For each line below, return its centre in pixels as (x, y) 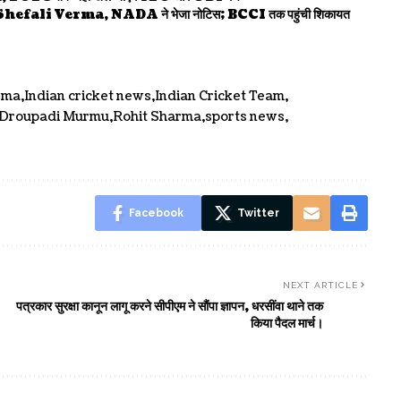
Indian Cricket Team (220, 96)
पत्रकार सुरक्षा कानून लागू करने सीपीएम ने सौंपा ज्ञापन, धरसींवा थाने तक (169, 306)
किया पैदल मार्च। (286, 323)
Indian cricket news (88, 96)
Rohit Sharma (157, 116)
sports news (245, 116)
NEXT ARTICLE (320, 285)
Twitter (258, 213)
